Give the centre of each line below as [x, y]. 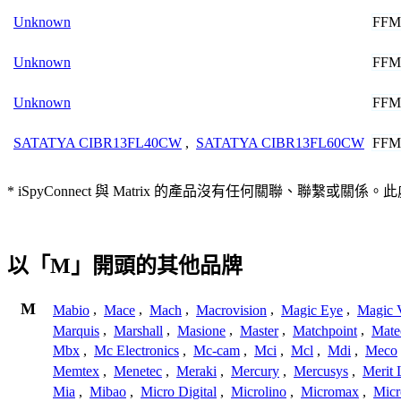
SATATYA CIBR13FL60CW [280, 142]
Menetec [138, 371]
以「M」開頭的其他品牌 [125, 266]
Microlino [259, 391]
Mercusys [321, 371]
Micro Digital [179, 391]
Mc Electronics [137, 351]
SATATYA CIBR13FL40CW [98, 142]
